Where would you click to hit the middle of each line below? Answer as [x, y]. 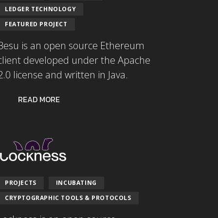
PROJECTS [21, 183]
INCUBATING [76, 183]
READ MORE [39, 99]
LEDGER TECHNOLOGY [41, 9]
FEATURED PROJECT [36, 24]
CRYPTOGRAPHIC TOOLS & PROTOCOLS [68, 198]
